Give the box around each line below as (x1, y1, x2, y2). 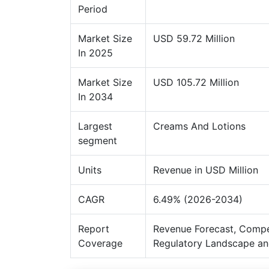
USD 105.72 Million (153, 76, 239, 88)
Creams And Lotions (153, 119, 246, 132)
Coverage (78, 237, 122, 249)
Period (78, 2, 107, 15)
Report (78, 222, 109, 235)
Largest (78, 119, 112, 132)
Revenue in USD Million (153, 163, 258, 176)
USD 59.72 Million (153, 32, 235, 44)
